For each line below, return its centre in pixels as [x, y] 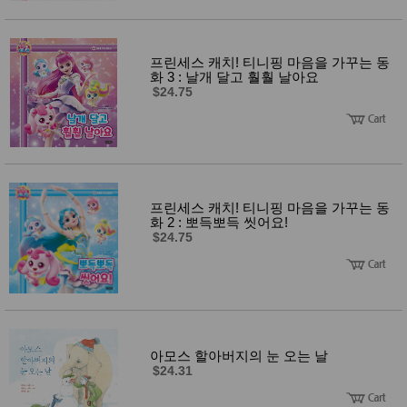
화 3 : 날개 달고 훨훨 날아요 [234, 76]
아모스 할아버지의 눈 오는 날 [239, 355]
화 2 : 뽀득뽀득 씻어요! [219, 222]
